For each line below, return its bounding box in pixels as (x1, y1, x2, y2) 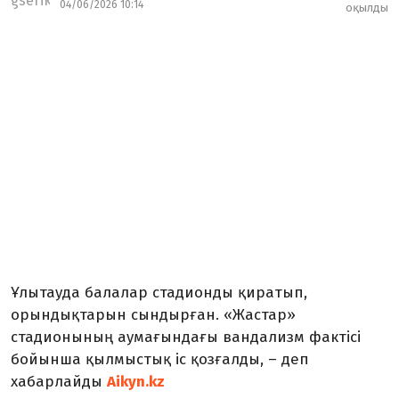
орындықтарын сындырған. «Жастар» (11, 305, 296, 324)
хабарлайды (11, 372, 107, 391)
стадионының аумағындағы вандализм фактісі (11, 328, 361, 346)
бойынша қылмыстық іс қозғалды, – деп (11, 350, 309, 369)
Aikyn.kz (107, 372, 165, 391)
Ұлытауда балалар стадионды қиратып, (11, 283, 307, 302)
